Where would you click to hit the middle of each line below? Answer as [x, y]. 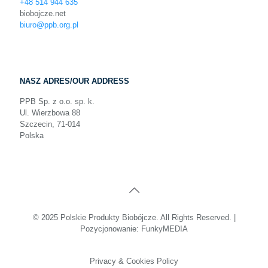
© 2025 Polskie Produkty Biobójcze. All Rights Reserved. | [134, 218]
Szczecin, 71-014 [50, 124]
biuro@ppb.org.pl [49, 25]
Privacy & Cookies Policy [134, 261]
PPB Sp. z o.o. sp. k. [57, 102]
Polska [32, 136]
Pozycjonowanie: [111, 229]
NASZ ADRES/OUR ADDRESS [74, 81]
